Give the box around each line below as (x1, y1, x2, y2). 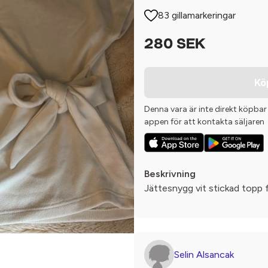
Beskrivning (144, 168, 196, 180)
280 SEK (144, 38, 205, 52)
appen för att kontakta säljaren (144, 117, 264, 127)
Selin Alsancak (174, 249, 234, 261)
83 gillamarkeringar (158, 10, 236, 21)
